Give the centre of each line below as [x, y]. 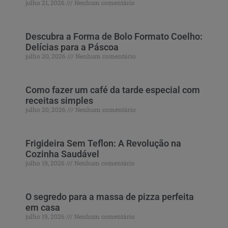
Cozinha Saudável [62, 154]
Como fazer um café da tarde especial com [113, 90]
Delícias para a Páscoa [72, 47]
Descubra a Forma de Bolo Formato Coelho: [114, 37]
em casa [43, 208]
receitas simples [59, 101]
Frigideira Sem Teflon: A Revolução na [103, 144]
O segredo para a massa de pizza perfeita [110, 197]
